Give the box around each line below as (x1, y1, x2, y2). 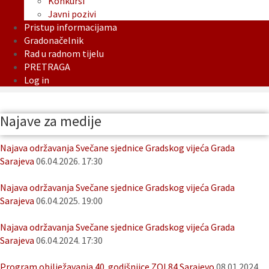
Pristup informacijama (24, 21, 117, 34)
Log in (24, 74, 49, 86)
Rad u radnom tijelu (24, 47, 104, 60)
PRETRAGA (24, 61, 70, 73)
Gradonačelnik (24, 34, 83, 47)
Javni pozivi (48, 8, 96, 20)
